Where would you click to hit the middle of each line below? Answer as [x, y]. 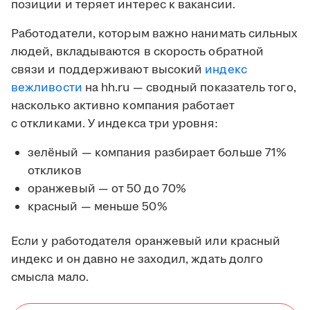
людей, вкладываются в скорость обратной [138, 52]
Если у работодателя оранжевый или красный [146, 242]
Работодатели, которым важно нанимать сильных [155, 34]
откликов [55, 171]
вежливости [47, 88]
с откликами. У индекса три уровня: [115, 124]
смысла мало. [50, 278]
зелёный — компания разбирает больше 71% [157, 153]
